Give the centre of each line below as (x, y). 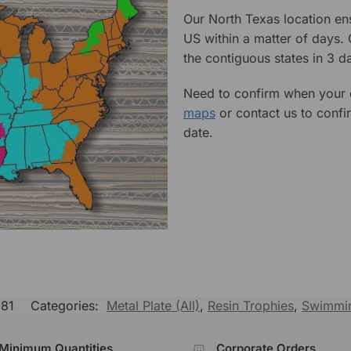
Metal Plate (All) (153, 306)
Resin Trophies (251, 306)
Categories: (67, 306)
